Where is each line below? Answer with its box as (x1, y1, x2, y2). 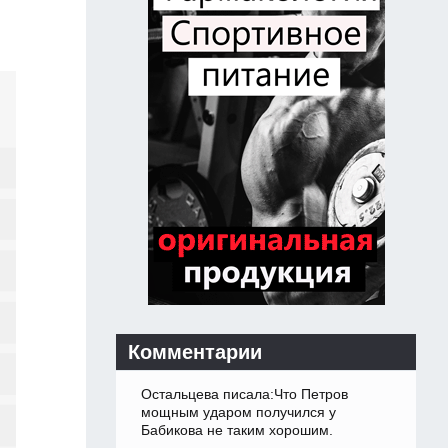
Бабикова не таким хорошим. (141, 422, 333, 439)
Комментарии (128, 341, 262, 364)
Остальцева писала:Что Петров (141, 386, 348, 403)
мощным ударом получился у (141, 404, 336, 421)
